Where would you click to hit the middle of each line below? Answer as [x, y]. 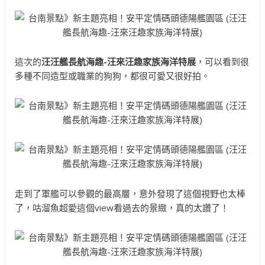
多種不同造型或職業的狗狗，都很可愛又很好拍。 [112, 75]
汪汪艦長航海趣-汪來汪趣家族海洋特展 [119, 61]
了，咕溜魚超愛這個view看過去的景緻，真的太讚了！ [122, 207]
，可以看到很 [222, 61]
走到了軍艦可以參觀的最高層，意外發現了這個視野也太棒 [130, 193]
